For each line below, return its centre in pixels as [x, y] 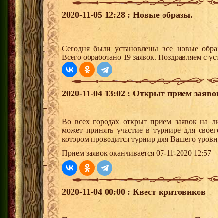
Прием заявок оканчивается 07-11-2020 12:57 [136, 153]
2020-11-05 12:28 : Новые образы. [127, 15]
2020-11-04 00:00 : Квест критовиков [134, 192]
